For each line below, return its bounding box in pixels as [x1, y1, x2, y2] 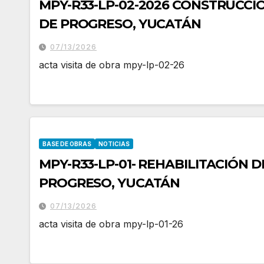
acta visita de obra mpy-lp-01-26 [39, 218, 183, 230]
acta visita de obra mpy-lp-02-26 [39, 59, 184, 71]
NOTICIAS [98, 140, 130, 147]
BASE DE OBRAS [42, 140, 91, 147]
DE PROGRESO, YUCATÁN [39, 16, 201, 32]
